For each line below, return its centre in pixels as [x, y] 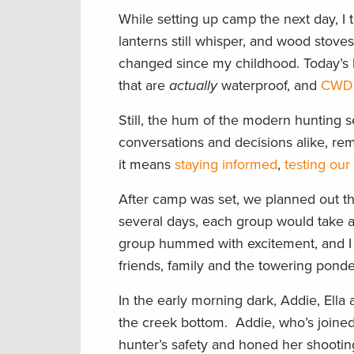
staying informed [226, 165]
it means [147, 165]
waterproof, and [269, 86]
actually [193, 86]
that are [144, 86]
